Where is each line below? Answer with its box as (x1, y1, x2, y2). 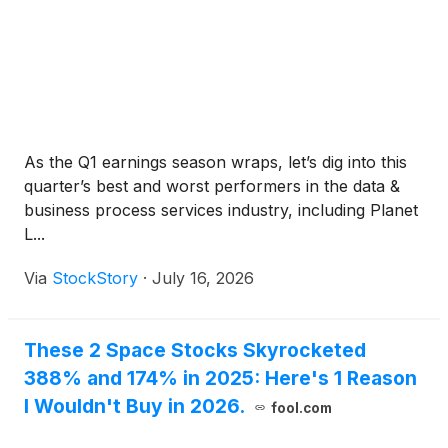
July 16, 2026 (152, 268, 254, 288)
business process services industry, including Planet (24, 200, 418, 220)
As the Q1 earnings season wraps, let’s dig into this (24, 152, 407, 172)
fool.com (270, 400, 332, 416)
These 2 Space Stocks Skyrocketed (24, 338, 366, 362)
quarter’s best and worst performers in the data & (24, 176, 400, 196)
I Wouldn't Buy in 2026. (24, 394, 245, 418)
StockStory (52, 268, 138, 288)
